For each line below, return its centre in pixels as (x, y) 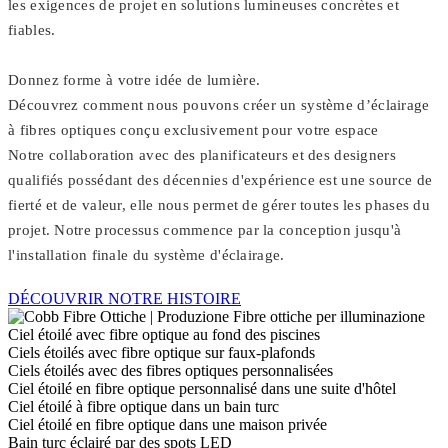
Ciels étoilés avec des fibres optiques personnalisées (170, 371)
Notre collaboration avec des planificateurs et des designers (202, 155)
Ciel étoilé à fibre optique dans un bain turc (143, 407)
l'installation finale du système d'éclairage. (146, 255)
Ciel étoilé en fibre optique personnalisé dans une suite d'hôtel (202, 389)
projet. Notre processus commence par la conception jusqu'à (205, 230)
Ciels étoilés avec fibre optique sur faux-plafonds (161, 353)
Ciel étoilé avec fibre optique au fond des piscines (164, 335)
